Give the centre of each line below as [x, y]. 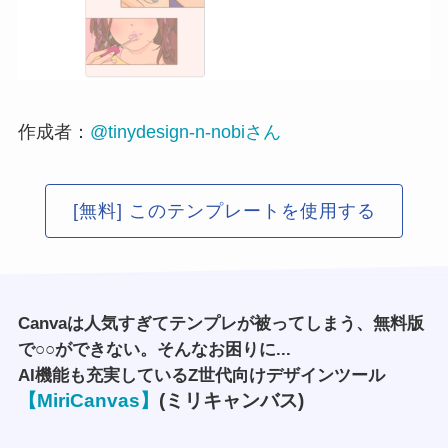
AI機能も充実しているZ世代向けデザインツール [201, 376]
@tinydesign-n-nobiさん [185, 131]
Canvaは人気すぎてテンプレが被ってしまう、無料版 [220, 324]
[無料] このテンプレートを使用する [224, 210]
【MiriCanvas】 [88, 401]
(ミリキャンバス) [231, 401]
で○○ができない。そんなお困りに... [154, 350]
